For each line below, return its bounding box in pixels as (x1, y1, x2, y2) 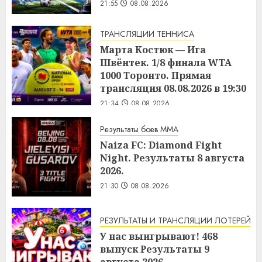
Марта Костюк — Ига (100, 43, 206, 56)
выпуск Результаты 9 (100, 243, 209, 256)
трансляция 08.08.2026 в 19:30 (100, 81, 246, 95)
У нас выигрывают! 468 (100, 230, 218, 243)
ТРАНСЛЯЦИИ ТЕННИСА (100, 27, 194, 40)
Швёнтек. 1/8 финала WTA (100, 56, 232, 69)
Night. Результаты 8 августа (100, 151, 244, 165)
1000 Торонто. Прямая (100, 68, 211, 82)
